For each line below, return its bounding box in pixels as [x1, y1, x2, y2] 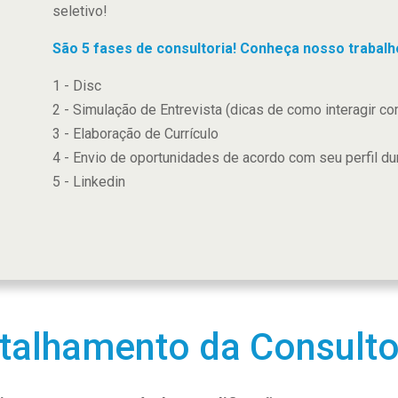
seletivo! [52, 3, 108, 20]
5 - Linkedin [52, 173, 126, 190]
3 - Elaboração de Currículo [52, 125, 219, 142]
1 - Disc [52, 77, 102, 94]
